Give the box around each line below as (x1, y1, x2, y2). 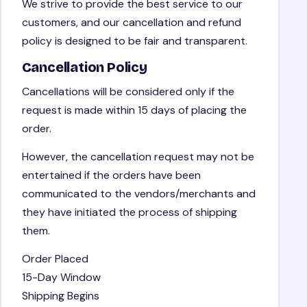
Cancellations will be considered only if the (21, 84, 234, 99)
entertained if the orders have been (21, 167, 201, 182)
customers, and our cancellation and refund (21, 14, 241, 29)
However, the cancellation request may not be (21, 149, 254, 164)
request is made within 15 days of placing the (21, 102, 247, 117)
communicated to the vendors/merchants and (21, 186, 256, 201)
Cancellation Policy (21, 58, 147, 75)
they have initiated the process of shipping (21, 204, 237, 219)
